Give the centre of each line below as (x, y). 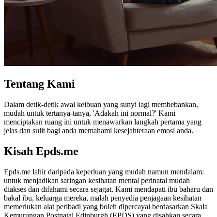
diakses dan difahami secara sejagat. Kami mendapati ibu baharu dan (108, 189)
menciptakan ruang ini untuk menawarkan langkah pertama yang (103, 122)
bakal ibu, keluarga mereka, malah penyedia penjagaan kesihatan (103, 198)
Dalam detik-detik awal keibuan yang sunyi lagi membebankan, (101, 104)
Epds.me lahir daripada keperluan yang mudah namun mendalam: (104, 171)
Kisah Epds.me (41, 151)
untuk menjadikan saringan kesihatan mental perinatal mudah (97, 180)
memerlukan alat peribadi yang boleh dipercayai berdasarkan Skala (106, 206)
